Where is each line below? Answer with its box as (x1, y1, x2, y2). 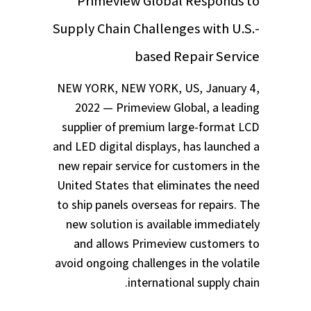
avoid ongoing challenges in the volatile (55, 255, 260, 271)
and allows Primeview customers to (74, 235, 260, 252)
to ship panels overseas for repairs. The (57, 196, 260, 213)
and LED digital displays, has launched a (53, 138, 260, 155)
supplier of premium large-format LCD (62, 119, 260, 135)
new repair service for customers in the (58, 158, 260, 174)
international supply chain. (128, 274, 260, 291)
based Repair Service (135, 47, 260, 66)
